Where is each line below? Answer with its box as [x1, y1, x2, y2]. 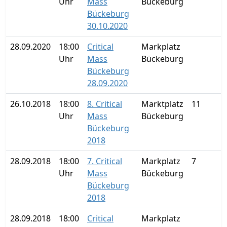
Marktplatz [141, 98, 183, 109]
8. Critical [87, 98, 122, 109]
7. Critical [87, 156, 122, 167]
